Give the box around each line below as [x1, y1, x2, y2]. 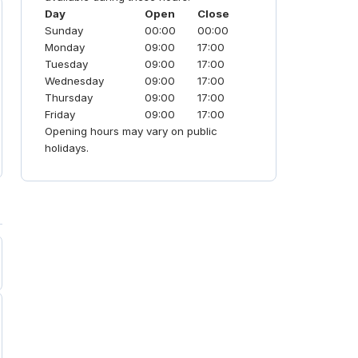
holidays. [45, 141, 89, 155]
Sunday [45, 24, 84, 38]
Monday [45, 41, 86, 54]
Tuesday [45, 58, 89, 71]
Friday [45, 108, 76, 121]
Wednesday [45, 74, 105, 88]
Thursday [45, 91, 93, 105]
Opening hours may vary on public [45, 125, 218, 138]
